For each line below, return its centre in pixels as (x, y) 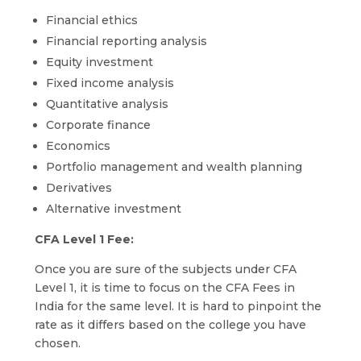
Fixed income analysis (110, 83)
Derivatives (79, 188)
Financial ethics (91, 20)
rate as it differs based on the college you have (170, 325)
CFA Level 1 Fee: (84, 239)
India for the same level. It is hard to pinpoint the (178, 306)
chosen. (57, 343)
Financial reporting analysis (126, 41)
